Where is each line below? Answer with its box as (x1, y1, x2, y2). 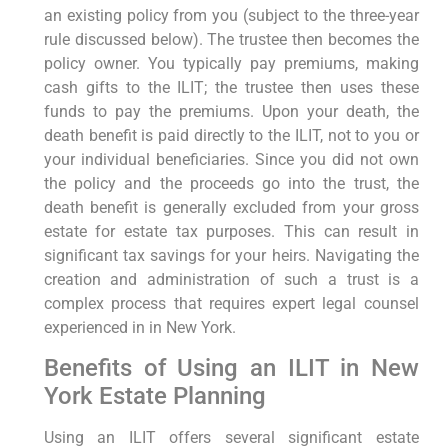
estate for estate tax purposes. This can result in (43, 221, 419, 241)
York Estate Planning (43, 382, 266, 411)
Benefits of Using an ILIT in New (43, 354, 419, 383)
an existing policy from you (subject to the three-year (43, 5, 419, 25)
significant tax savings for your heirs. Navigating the (43, 245, 419, 265)
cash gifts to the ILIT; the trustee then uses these (43, 77, 419, 97)
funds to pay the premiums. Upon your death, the (43, 101, 419, 121)
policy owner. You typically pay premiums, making (43, 53, 419, 73)
